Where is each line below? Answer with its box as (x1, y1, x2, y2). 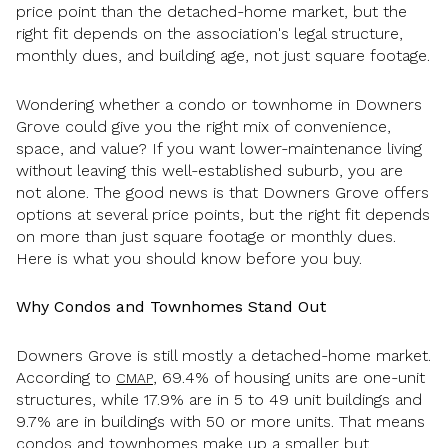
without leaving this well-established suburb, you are (16, 160, 403, 180)
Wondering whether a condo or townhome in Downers (16, 94, 422, 114)
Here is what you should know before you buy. (16, 248, 362, 268)
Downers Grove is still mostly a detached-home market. (16, 345, 431, 365)
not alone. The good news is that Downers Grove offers (16, 182, 429, 202)
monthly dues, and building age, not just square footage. (16, 46, 430, 65)
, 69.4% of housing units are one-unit (153, 367, 425, 387)
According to (16, 367, 116, 387)
